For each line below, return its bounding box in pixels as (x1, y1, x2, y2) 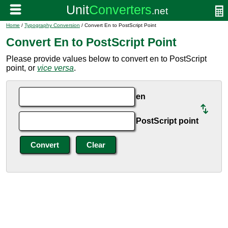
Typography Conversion (24, 22, 80, 28)
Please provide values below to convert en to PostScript (6, 54, 207, 63)
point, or (6, 64, 37, 72)
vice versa (37, 64, 74, 72)
